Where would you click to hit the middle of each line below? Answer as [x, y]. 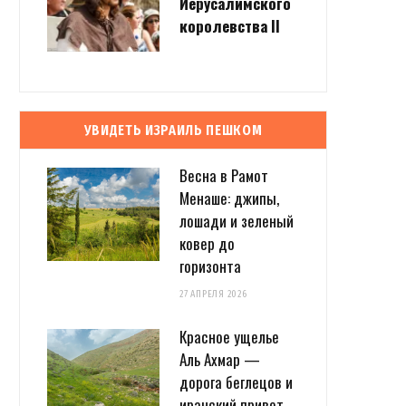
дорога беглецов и [236, 382]
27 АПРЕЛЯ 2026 [213, 294]
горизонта [210, 266]
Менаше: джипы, [229, 198]
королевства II [230, 25]
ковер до [207, 243]
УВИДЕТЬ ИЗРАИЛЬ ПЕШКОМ [173, 130]
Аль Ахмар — [220, 359]
